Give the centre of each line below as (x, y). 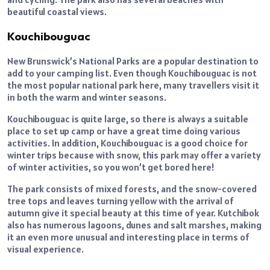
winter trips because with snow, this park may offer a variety (134, 155)
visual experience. (46, 249)
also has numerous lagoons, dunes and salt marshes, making (134, 224)
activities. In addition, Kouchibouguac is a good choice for (127, 143)
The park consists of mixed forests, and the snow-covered (132, 188)
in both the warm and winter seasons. (87, 97)
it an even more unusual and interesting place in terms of (128, 237)
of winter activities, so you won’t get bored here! (111, 167)
